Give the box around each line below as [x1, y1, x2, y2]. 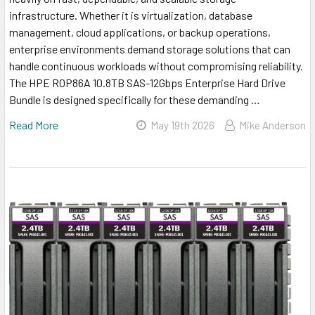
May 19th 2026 [150, 118, 214, 131]
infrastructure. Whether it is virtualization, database [9, 8, 252, 22]
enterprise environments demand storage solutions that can [9, 41, 290, 56]
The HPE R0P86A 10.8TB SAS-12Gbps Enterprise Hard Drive [9, 75, 285, 89]
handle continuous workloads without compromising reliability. [9, 58, 303, 72]
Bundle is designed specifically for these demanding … [9, 92, 260, 106]
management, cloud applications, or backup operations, [9, 25, 271, 39]
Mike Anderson [239, 118, 306, 131]
